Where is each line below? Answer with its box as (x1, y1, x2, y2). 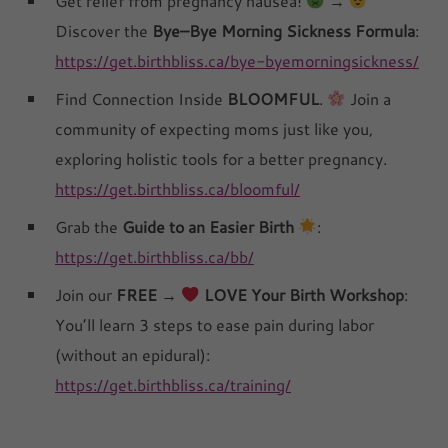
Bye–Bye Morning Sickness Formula (152, 18, 415, 42)
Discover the (55, 18, 152, 42)
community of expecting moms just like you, (55, 116, 373, 140)
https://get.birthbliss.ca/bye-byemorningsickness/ (55, 48, 419, 72)
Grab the (55, 214, 122, 238)
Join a (345, 86, 391, 110)
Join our (55, 282, 116, 306)
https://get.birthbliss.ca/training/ (55, 372, 291, 396)
